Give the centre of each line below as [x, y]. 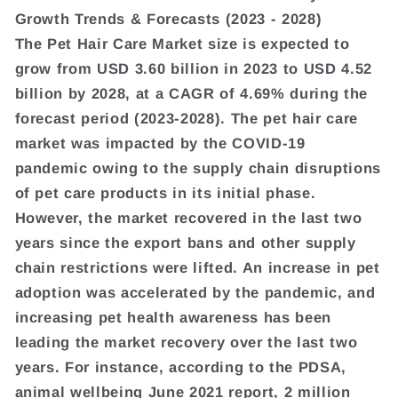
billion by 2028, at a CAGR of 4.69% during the [191, 93]
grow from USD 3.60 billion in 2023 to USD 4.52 [193, 68]
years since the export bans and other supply [185, 242]
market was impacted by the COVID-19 [160, 143]
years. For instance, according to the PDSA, [180, 366]
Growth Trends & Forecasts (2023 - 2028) [168, 18]
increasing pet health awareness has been [173, 317]
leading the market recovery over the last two [186, 342]
